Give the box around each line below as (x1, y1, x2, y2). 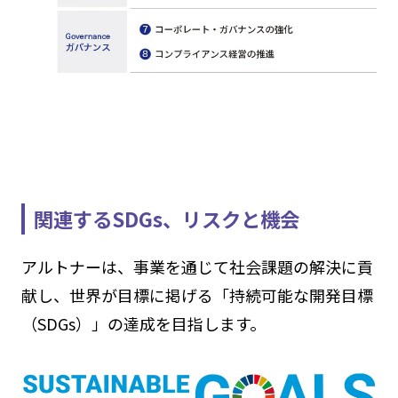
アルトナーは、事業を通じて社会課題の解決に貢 (20, 255, 373, 279)
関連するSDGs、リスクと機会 (33, 204, 299, 234)
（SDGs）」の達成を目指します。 (20, 312, 266, 336)
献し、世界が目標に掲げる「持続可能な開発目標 (20, 283, 373, 307)
